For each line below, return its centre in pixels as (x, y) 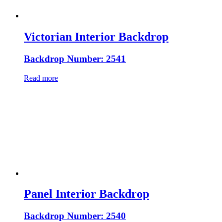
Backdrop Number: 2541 (75, 58)
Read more (41, 78)
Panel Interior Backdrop (86, 194)
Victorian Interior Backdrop (96, 36)
